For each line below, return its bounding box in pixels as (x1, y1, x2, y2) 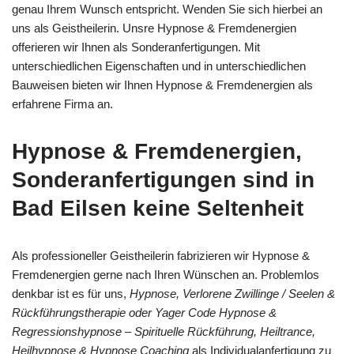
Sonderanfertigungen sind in (12, 167, 314, 192)
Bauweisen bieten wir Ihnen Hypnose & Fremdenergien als (12, 77, 313, 92)
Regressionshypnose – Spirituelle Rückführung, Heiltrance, (12, 324, 315, 338)
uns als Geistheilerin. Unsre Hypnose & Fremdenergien (12, 21, 296, 35)
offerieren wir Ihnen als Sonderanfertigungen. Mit (12, 40, 260, 54)
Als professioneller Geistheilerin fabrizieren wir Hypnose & (12, 248, 310, 262)
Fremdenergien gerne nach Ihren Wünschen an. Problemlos (12, 267, 319, 281)
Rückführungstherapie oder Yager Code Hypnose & (12, 305, 277, 319)
